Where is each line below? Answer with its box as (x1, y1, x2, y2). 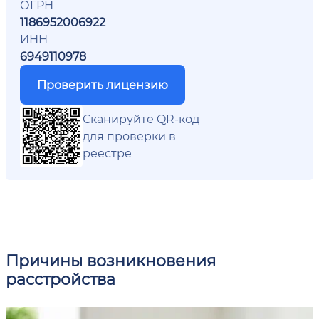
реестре (83, 145, 132, 160)
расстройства (6, 268, 115, 289)
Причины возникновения (6, 249, 216, 271)
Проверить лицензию (37, 76, 168, 92)
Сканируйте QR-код (83, 110, 199, 126)
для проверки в (83, 127, 176, 143)
